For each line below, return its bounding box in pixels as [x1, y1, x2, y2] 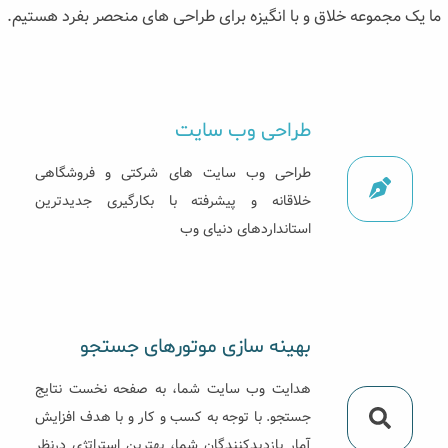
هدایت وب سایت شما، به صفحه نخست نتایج [35, 377, 311, 400]
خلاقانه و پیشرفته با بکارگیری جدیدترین [35, 189, 311, 212]
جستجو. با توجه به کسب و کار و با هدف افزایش [35, 405, 311, 428]
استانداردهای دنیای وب [180, 217, 311, 240]
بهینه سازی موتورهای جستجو [80, 332, 311, 361]
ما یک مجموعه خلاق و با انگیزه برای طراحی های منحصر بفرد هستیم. [7, 3, 441, 29]
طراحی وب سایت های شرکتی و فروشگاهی [35, 161, 311, 184]
